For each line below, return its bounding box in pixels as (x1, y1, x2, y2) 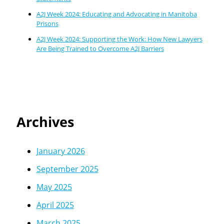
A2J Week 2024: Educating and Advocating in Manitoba (36, 9, 197, 18)
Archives (16, 112, 74, 131)
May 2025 (36, 181, 72, 193)
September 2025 (36, 163, 98, 175)
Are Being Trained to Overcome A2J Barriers (36, 43, 164, 53)
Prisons (36, 18, 58, 28)
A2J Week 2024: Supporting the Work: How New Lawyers (36, 34, 202, 43)
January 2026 (36, 145, 85, 157)
